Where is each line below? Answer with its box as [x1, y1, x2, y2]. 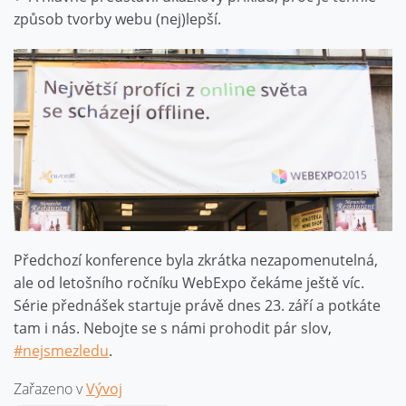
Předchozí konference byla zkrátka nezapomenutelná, [14, 250, 378, 271]
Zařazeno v [14, 379, 86, 400]
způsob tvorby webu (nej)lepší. [14, 8, 221, 29]
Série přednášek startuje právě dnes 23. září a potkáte [14, 295, 381, 316]
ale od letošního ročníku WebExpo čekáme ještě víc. [14, 273, 364, 294]
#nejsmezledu [14, 341, 109, 362]
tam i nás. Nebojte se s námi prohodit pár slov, [14, 318, 332, 339]
